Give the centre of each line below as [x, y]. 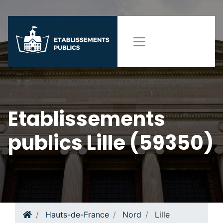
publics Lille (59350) [111, 143]
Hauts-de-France [77, 215]
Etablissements [87, 119]
